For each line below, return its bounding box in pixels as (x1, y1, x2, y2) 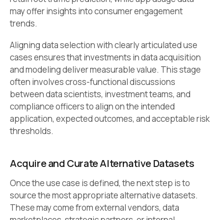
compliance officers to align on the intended (10, 101, 175, 112)
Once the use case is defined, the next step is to (10, 177, 190, 189)
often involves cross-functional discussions (10, 76, 175, 88)
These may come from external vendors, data (10, 202, 179, 214)
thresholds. (10, 125, 54, 137)
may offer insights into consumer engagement (10, 5, 183, 17)
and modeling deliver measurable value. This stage (10, 64, 201, 76)
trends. (10, 18, 37, 29)
